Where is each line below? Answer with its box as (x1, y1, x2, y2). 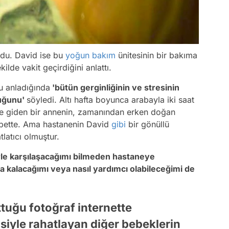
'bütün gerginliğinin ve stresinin (50, 82, 179, 93)
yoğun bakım (65, 50, 116, 60)
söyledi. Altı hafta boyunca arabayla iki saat (27, 94, 194, 105)
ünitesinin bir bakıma (116, 50, 197, 60)
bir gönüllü (126, 119, 169, 129)
